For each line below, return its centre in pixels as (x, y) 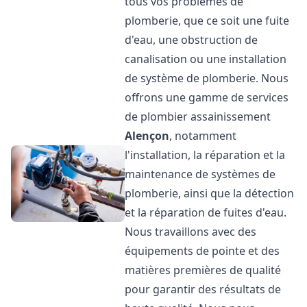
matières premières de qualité (203, 270)
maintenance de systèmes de (200, 174)
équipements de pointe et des (202, 251)
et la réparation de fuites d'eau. (206, 212)
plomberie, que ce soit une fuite (207, 21)
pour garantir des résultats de (203, 289)
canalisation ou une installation (206, 59)
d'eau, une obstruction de (192, 40)
